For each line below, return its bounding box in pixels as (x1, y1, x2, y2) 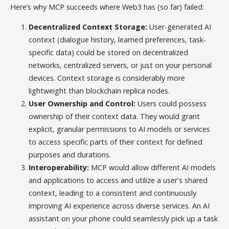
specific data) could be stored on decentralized (29, 47, 189, 57)
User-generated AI (147, 21, 212, 32)
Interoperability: (29, 162, 89, 172)
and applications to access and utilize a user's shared (29, 175, 208, 185)
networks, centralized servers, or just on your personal (29, 60, 212, 70)
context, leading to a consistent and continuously (29, 188, 197, 198)
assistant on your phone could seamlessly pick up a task (29, 213, 218, 223)
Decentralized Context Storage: (29, 21, 148, 32)
